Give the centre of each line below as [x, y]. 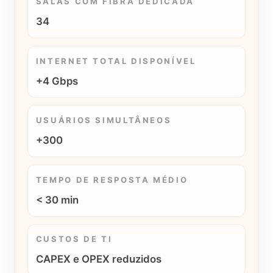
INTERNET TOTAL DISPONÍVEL [116, 61]
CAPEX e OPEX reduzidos [98, 259]
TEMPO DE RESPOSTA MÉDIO [112, 179]
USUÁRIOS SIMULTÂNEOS [104, 120]
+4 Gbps [57, 81]
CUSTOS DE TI [74, 239]
